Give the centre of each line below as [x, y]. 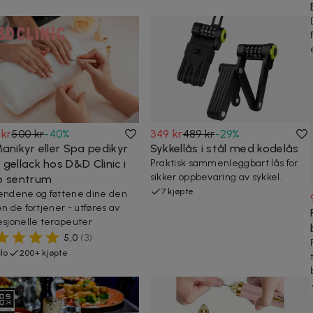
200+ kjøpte [44, 253]
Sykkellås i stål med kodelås [224, 148]
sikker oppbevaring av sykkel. [216, 177]
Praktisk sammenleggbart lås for [224, 163]
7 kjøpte [177, 191]
